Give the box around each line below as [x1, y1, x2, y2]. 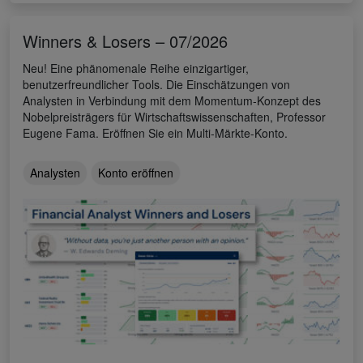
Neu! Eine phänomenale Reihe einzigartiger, [23, 60, 249, 77]
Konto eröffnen [98, 164, 173, 181]
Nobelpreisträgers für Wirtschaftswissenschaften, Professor [23, 109, 326, 126]
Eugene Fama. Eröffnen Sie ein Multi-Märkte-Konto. [23, 125, 288, 142]
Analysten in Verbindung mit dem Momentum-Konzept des [23, 92, 321, 109]
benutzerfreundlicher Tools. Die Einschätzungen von [23, 76, 290, 93]
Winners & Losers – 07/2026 [23, 29, 228, 53]
